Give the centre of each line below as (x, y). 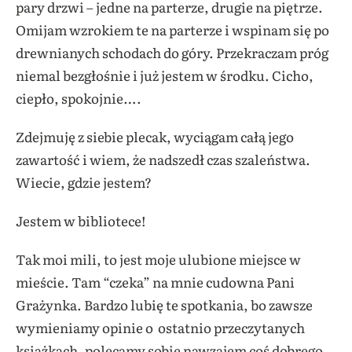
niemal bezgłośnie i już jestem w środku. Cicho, (165, 75)
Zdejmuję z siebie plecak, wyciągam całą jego (155, 136)
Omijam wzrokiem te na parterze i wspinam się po (172, 29)
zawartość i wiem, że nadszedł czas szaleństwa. (163, 159)
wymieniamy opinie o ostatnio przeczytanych (160, 327)
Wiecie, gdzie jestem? (84, 181)
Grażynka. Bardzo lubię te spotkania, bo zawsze (164, 304)
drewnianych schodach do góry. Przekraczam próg (172, 52)
